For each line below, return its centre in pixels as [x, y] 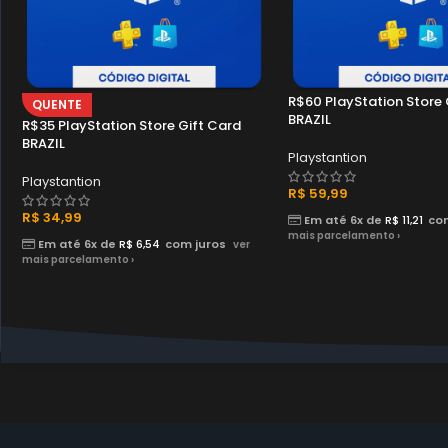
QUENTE [57, 104]
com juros [195, 244]
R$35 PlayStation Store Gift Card [131, 125]
